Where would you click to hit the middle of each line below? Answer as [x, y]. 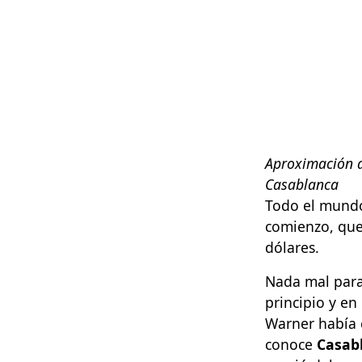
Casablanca [302, 184]
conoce [291, 344]
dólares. [292, 247]
